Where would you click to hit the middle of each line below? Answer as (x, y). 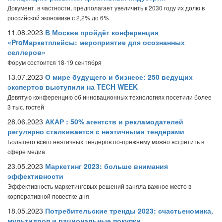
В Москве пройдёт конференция (102, 32)
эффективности (35, 176)
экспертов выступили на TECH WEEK (73, 87)
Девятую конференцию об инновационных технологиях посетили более (110, 97)
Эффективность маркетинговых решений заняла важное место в (99, 186)
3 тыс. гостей (26, 107)
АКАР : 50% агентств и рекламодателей (114, 121)
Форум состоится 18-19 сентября (55, 62)
